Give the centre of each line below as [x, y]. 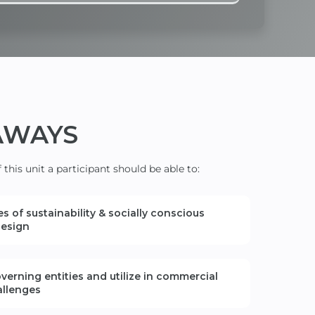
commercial [187, 276]
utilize [125, 276]
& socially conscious [151, 213]
